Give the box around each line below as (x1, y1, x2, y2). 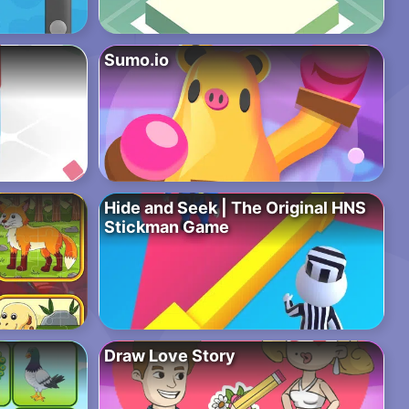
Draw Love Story (103, 346, 236, 366)
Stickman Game (103, 217, 229, 237)
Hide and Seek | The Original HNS (103, 198, 366, 218)
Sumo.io (103, 50, 169, 70)
